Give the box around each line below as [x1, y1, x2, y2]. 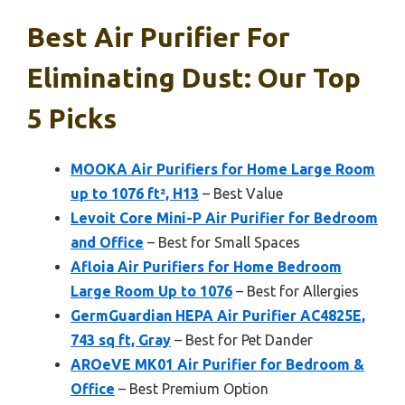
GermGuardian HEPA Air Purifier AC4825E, [71, 306, 365, 324]
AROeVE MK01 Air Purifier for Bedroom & [71, 355, 364, 372]
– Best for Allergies [232, 282, 359, 299]
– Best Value [199, 184, 283, 202]
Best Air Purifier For [27, 21, 290, 52]
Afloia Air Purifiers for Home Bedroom [71, 258, 342, 275]
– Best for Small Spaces [144, 233, 300, 250]
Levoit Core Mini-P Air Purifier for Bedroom [71, 209, 378, 226]
